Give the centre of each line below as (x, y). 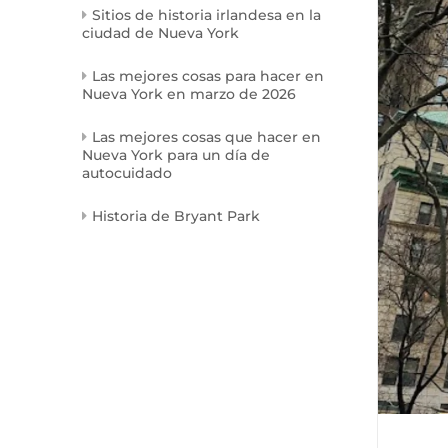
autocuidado (127, 173)
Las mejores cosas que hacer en (206, 137)
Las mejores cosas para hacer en (208, 76)
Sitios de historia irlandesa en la (206, 15)
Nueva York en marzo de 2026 (189, 94)
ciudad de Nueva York (160, 33)
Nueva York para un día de (176, 155)
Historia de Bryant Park (176, 216)
